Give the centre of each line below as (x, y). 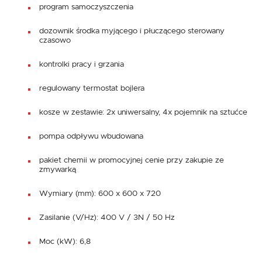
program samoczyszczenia (86, 7)
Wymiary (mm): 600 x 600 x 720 (100, 193)
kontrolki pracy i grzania (82, 64)
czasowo (55, 40)
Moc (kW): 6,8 (65, 241)
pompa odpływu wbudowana (91, 136)
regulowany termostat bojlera (92, 88)
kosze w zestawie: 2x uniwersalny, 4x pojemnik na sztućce (143, 112)
